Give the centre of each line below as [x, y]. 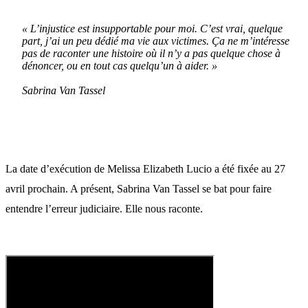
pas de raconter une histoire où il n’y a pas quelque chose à [151, 53]
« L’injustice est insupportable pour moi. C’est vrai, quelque [152, 28]
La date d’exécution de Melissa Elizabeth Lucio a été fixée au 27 [145, 168]
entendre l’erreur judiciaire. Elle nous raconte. [104, 208]
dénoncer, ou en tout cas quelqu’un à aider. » [120, 65]
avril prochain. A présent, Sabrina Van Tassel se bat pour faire [139, 188]
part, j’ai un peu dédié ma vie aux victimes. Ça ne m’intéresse [156, 41]
